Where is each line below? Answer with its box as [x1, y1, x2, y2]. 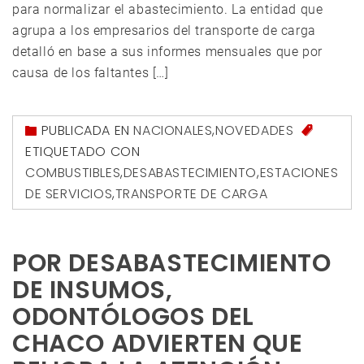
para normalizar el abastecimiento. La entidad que [12, 2, 323, 18]
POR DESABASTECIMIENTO [12, 246, 331, 281]
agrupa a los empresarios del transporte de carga [12, 23, 316, 39]
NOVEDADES [215, 121, 294, 141]
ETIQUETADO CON [25, 142, 141, 162]
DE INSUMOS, [12, 273, 173, 308]
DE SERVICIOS [25, 184, 113, 204]
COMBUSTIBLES [25, 163, 121, 183]
